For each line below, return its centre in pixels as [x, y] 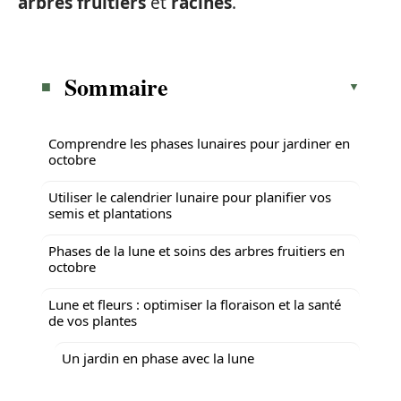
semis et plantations [110, 213]
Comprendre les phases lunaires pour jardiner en [199, 143]
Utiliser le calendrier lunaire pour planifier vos [190, 196]
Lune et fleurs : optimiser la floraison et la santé [195, 304]
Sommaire [117, 86]
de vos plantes [93, 320]
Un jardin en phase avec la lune [158, 358]
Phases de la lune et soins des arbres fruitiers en [196, 250]
